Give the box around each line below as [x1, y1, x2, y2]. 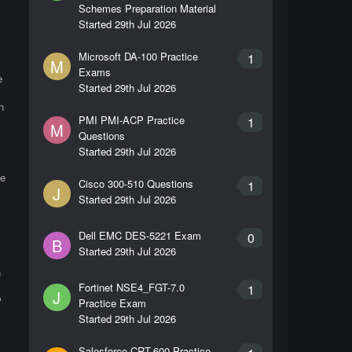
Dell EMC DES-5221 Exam [78, 228, 201, 243]
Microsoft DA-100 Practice [78, 49, 198, 64]
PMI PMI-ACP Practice [78, 112, 185, 127]
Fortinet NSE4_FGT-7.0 [78, 280, 185, 295]
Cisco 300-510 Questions [78, 176, 193, 191]
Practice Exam [78, 295, 146, 310]
